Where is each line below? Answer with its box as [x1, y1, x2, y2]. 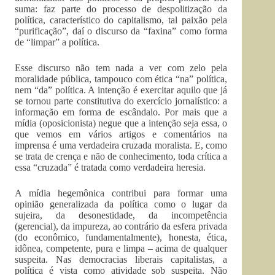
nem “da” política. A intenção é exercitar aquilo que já [15, 85, 228, 95]
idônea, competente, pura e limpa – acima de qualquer [15, 243, 228, 254]
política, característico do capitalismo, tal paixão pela [15, 15, 228, 25]
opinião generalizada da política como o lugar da [15, 199, 228, 209]
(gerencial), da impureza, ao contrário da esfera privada [15, 221, 228, 231]
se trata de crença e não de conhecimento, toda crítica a [15, 151, 228, 161]
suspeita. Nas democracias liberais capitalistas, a [15, 254, 228, 265]
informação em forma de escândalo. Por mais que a [15, 107, 228, 117]
